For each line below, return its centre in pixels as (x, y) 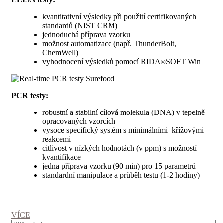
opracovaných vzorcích (79, 121)
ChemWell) (60, 53)
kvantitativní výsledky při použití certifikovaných (119, 17)
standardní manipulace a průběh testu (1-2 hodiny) (121, 175)
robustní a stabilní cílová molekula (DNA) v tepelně (123, 112)
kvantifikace (61, 157)
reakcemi (56, 139)
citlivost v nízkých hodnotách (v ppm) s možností (119, 148)
